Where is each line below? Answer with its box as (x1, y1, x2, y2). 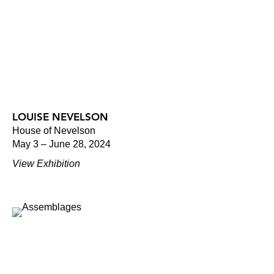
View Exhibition (12, 158, 80, 169)
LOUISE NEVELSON (12, 110, 108, 123)
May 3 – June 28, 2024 (12, 138, 111, 149)
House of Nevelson (12, 125, 95, 136)
